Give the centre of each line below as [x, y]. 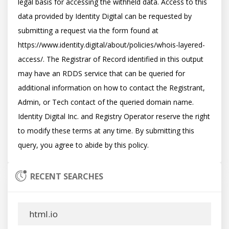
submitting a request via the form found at [88, 30]
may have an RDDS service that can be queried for [101, 73]
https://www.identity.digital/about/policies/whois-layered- [111, 45]
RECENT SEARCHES [67, 176]
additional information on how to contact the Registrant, [111, 88]
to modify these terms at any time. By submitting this [106, 131]
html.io [42, 214]
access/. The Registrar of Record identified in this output [111, 59]
